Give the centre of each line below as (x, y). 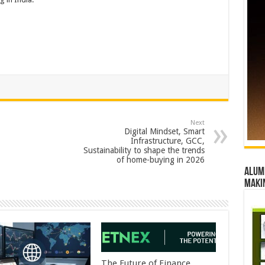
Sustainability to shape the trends (144, 150)
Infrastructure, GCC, (167, 141)
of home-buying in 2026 (160, 160)
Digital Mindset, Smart (164, 131)
